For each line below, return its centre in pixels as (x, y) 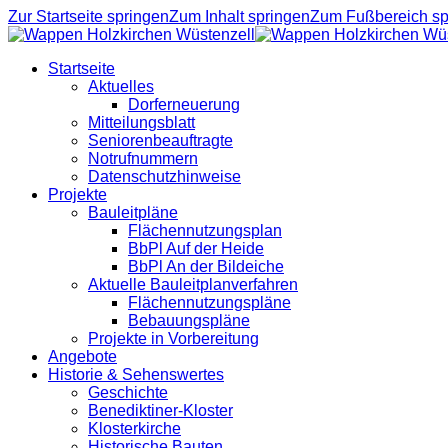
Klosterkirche (134, 428)
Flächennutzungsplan (205, 230)
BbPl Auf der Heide (196, 248)
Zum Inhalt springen (239, 16)
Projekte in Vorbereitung (173, 338)
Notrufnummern (143, 158)
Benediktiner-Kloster (160, 410)
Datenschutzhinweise (164, 176)
